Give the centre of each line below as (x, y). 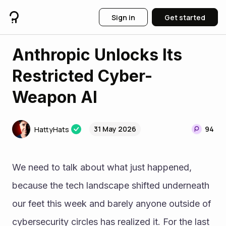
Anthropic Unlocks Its (97, 55)
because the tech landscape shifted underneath (111, 185)
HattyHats (52, 129)
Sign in (123, 17)
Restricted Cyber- (82, 76)
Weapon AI (55, 97)
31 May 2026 (115, 129)
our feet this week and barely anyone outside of (112, 204)
